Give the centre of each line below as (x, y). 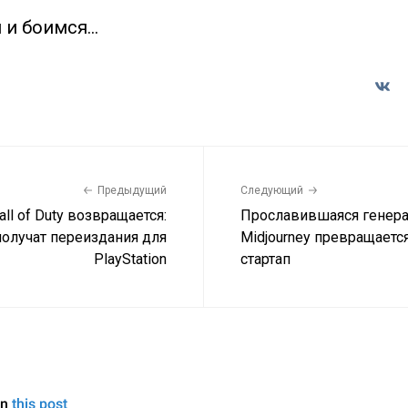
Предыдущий (132, 190)
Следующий (272, 190)
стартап (265, 259)
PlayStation (130, 259)
